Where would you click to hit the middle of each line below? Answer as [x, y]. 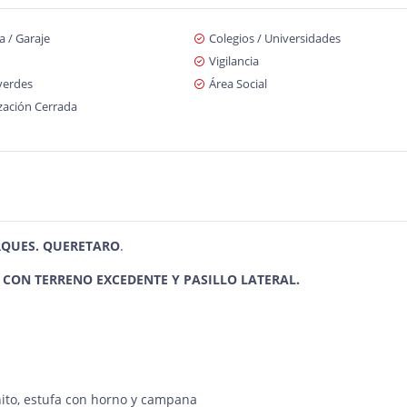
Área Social [238, 84]
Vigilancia [233, 61]
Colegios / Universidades [274, 38]
